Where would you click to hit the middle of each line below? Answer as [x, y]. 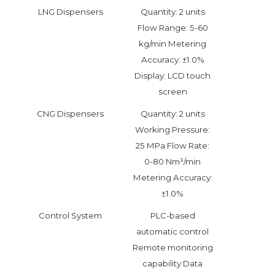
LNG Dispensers [70, 12]
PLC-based [172, 216]
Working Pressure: [172, 130]
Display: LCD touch [172, 76]
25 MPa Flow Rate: [172, 146]
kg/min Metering [172, 44]
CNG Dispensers [70, 114]
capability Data [172, 264]
